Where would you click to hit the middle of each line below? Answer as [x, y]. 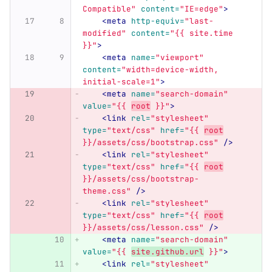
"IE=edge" [201, 9]
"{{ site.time [204, 33]
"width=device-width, [172, 70]
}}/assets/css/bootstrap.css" [150, 143]
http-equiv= [158, 21]
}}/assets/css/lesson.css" [143, 228]
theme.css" [107, 191]
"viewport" [179, 58]
